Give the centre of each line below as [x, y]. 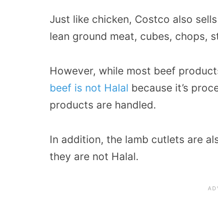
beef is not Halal [89, 88]
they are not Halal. [94, 156]
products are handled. [103, 105]
